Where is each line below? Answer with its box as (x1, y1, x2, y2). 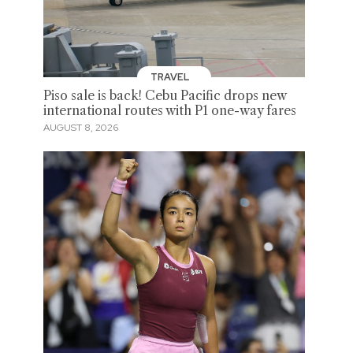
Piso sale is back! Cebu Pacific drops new (43, 87, 286, 103)
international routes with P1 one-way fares (43, 102, 296, 118)
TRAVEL (150, 70, 192, 84)
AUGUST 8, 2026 (43, 121, 118, 135)
